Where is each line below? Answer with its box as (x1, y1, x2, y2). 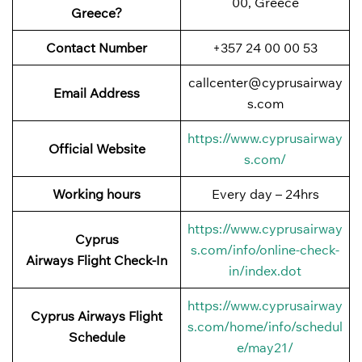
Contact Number (46, 39, 147, 56)
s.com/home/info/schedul (187, 318, 343, 335)
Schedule (68, 328, 125, 345)
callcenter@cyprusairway (187, 74, 343, 90)
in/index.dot (229, 262, 301, 279)
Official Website (48, 140, 145, 157)
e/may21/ (237, 339, 293, 356)
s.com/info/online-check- (191, 241, 339, 258)
